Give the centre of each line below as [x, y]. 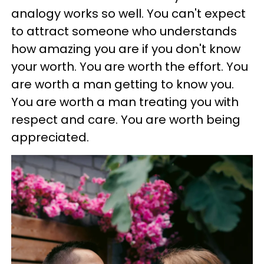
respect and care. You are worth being [126, 120]
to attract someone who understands [124, 32]
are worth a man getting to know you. [123, 85]
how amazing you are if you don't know [126, 49]
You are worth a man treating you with [125, 102]
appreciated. [50, 138]
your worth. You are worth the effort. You [130, 67]
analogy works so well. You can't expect [128, 14]
